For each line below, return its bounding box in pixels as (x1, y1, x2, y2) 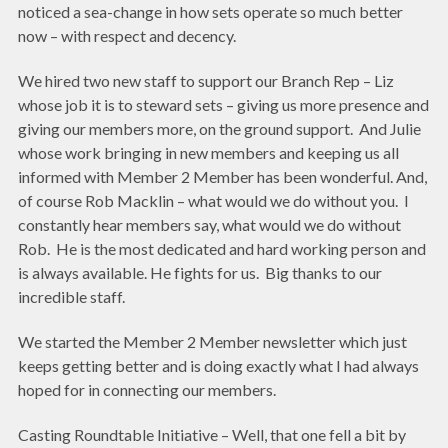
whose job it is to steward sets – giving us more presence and (18, 95, 429, 115)
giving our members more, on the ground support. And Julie (18, 119, 421, 139)
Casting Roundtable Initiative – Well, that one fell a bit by (18, 424, 406, 444)
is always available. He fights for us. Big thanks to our (18, 263, 382, 283)
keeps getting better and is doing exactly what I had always (18, 355, 419, 375)
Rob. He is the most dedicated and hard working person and (18, 239, 426, 259)
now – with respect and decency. (18, 26, 236, 46)
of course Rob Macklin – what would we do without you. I (18, 191, 409, 211)
